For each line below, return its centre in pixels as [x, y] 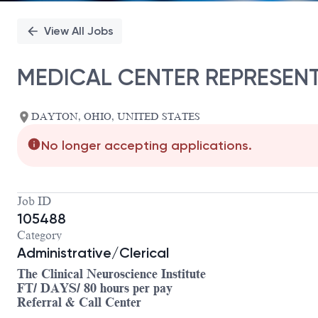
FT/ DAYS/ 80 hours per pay [95, 289]
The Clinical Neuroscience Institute [111, 274]
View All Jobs [79, 31]
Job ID [34, 202]
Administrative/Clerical [93, 253]
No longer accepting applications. [147, 146]
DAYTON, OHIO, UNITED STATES [116, 117]
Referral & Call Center [81, 303]
